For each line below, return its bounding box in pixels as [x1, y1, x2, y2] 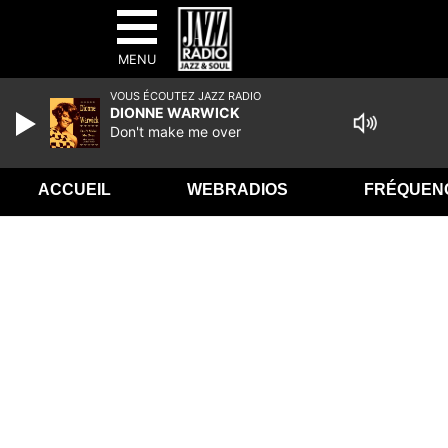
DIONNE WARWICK [110, 104, 240, 121]
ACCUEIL [37, 181, 111, 198]
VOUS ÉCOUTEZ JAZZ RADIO [110, 89, 261, 103]
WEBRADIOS [186, 181, 288, 198]
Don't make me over [110, 123, 241, 140]
